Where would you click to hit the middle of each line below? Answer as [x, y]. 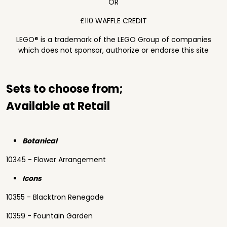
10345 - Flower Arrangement [56, 160]
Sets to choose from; [65, 89]
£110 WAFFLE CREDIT [113, 21]
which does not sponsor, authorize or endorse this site [113, 50]
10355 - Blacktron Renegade [55, 197]
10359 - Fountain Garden [49, 216]
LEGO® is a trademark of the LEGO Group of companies [113, 40]
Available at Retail [58, 106]
